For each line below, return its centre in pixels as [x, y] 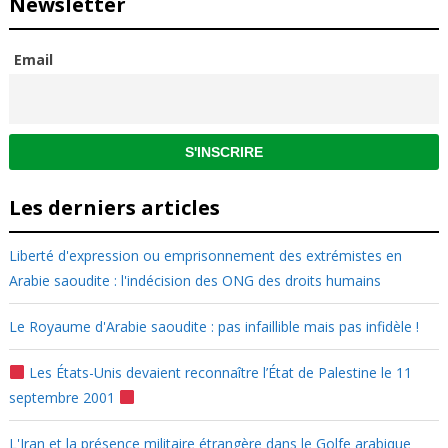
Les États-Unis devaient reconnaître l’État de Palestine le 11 [218, 372]
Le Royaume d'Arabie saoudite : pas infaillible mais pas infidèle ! [213, 326]
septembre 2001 [63, 397]
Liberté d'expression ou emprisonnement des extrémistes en [205, 255]
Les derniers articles [114, 207]
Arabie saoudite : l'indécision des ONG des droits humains [194, 280]
